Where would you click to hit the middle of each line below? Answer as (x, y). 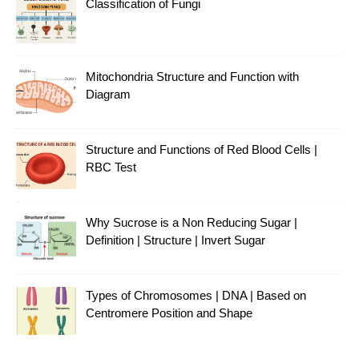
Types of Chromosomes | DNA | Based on (196, 295)
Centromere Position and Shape (169, 313)
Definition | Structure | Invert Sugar (175, 240)
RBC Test (111, 167)
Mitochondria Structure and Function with (192, 76)
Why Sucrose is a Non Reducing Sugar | (192, 222)
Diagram (108, 94)
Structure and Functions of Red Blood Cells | (202, 149)
